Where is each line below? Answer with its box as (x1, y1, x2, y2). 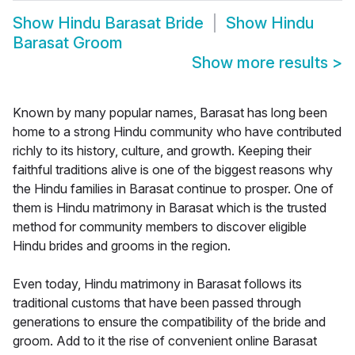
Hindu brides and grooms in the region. (13, 238, 231, 254)
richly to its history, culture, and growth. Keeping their (13, 143, 311, 159)
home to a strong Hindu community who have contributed (13, 124, 342, 140)
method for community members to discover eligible (13, 219, 307, 235)
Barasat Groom (13, 33, 123, 53)
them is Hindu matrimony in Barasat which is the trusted (13, 200, 326, 216)
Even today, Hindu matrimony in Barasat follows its (13, 276, 302, 292)
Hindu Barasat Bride (58, 13, 204, 33)
